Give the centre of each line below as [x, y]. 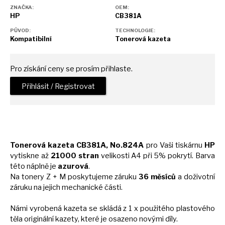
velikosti [115, 155]
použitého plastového [178, 208]
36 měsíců [157, 177]
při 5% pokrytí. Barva [179, 155]
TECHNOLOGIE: [135, 30]
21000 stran [75, 155]
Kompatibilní [31, 39]
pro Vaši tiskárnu [174, 145]
